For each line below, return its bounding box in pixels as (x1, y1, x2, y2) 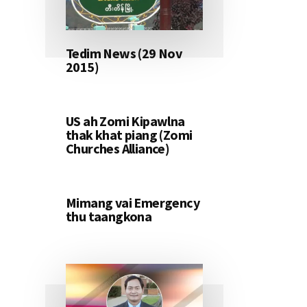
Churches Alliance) (66, 140, 170, 158)
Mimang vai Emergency (66, 194, 199, 212)
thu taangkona (66, 208, 152, 225)
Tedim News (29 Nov (66, 45, 182, 62)
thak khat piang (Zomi (66, 126, 193, 144)
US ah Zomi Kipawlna (66, 112, 185, 130)
